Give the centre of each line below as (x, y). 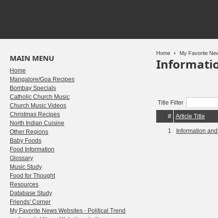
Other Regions (29, 132)
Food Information (32, 149)
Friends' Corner (30, 202)
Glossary (22, 158)
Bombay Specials (33, 88)
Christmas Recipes (35, 114)
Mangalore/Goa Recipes (42, 79)
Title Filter (172, 103)
